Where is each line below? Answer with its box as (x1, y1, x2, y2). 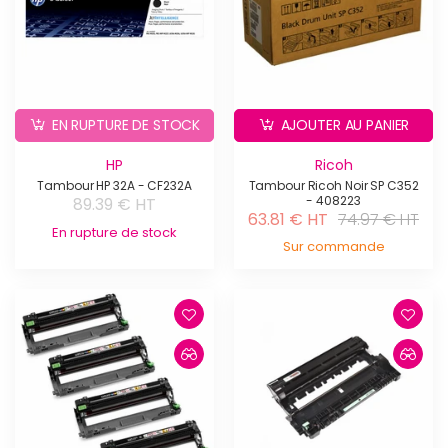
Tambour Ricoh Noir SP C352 (248, 177, 419, 195)
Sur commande (282, 237, 385, 257)
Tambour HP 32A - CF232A (37, 177, 192, 195)
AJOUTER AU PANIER (280, 115, 410, 136)
